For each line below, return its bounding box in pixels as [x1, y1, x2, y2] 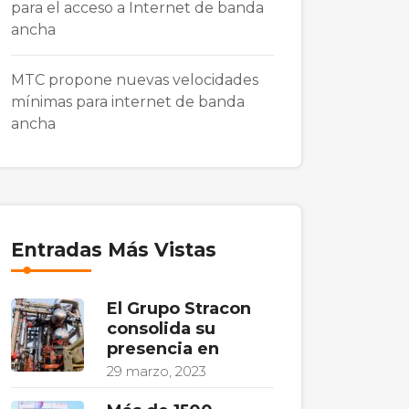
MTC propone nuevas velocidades [11, 71, 258, 89]
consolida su [107, 319, 215, 339]
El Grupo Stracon [107, 299, 251, 319]
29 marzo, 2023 [107, 362, 206, 380]
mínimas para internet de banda [11, 93, 245, 110]
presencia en [107, 339, 219, 359]
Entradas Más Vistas [11, 238, 216, 261]
